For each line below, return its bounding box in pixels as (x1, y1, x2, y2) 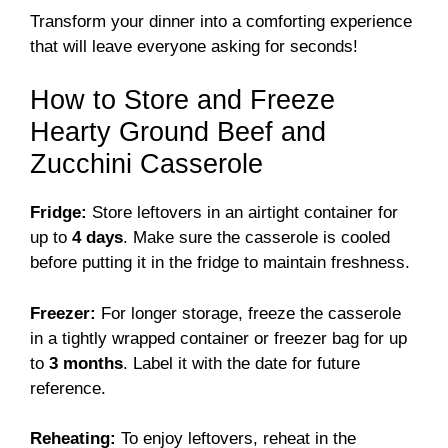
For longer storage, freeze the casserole (96, 303, 401, 323)
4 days (72, 228, 123, 248)
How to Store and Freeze (30, 85, 335, 116)
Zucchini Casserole (30, 149, 263, 180)
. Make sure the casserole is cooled (123, 228, 390, 248)
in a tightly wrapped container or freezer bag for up (30, 328, 407, 348)
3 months (49, 353, 123, 373)
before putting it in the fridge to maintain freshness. (30, 253, 410, 273)
